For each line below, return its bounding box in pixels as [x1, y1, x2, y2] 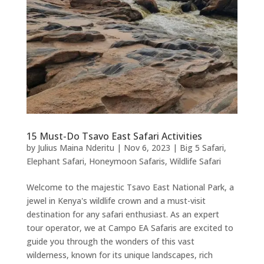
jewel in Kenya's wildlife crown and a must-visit [26, 195, 206, 206]
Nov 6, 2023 [123, 142, 170, 153]
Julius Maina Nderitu [37, 142, 114, 153]
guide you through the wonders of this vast [26, 236, 194, 247]
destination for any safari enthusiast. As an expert [26, 209, 219, 220]
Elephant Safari [26, 156, 84, 167]
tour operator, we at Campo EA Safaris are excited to [26, 222, 233, 233]
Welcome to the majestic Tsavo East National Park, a [26, 181, 234, 193]
